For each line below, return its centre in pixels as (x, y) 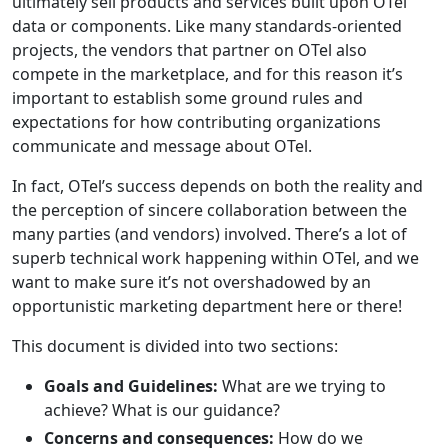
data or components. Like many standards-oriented (207, 26)
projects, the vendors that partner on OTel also (189, 50)
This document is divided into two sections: (175, 346)
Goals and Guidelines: (131, 386)
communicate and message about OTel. (162, 146)
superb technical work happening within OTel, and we (215, 258)
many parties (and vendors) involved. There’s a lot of (209, 234)
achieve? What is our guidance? (162, 410)
